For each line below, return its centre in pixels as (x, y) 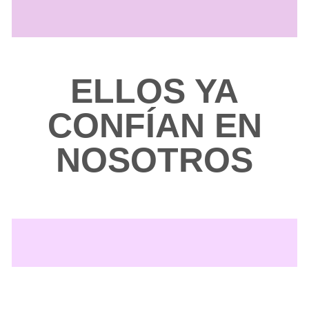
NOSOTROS (154, 160)
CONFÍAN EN (154, 126)
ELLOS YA (154, 91)
